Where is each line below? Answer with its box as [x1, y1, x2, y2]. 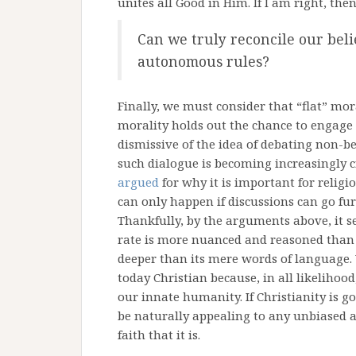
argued [118, 174, 159, 190]
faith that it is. [118, 327, 200, 342]
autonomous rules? [137, 52, 269, 71]
